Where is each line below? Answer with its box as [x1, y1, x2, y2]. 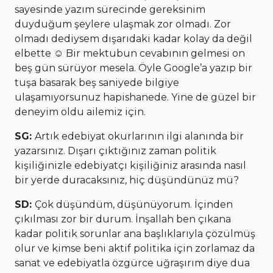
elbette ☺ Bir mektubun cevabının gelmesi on [15, 47, 245, 59]
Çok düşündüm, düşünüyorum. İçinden [35, 198, 233, 210]
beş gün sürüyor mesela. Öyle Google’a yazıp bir [15, 62, 252, 74]
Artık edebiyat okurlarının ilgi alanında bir [35, 130, 244, 142]
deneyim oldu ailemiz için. [15, 105, 146, 118]
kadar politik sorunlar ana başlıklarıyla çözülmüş [15, 227, 255, 239]
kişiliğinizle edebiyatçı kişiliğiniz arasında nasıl [15, 159, 246, 171]
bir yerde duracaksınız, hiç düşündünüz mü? [15, 174, 239, 186]
